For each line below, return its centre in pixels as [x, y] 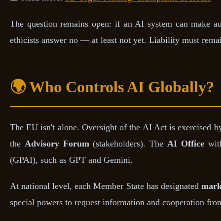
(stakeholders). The [128, 143]
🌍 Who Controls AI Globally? [112, 87]
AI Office [186, 143]
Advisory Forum [57, 143]
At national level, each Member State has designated [106, 186]
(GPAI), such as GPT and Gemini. [71, 160]
